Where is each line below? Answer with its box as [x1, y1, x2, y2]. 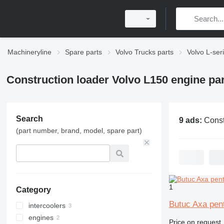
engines [28, 213, 53, 221]
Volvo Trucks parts [115, 48, 173, 56]
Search [15, 114, 43, 123]
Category [15, 185, 51, 194]
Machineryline [7, 48, 51, 56]
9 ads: [178, 116, 204, 124]
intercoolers [28, 201, 65, 209]
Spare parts [65, 48, 102, 56]
